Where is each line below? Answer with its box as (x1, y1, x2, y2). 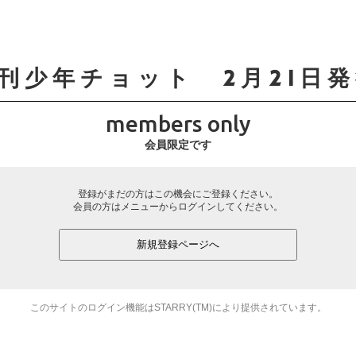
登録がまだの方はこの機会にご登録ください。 (78, 188, 278, 199)
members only (105, 110, 251, 136)
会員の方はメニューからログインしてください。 (73, 200, 283, 212)
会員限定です (145, 137, 211, 151)
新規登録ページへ (137, 238, 219, 250)
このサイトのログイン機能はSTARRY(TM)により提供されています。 (29, 301, 327, 313)
